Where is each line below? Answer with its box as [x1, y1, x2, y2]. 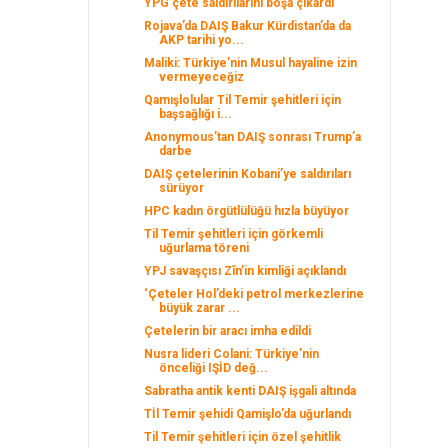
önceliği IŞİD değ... [159, 361, 269, 375]
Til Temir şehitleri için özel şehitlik [144, 430, 342, 444]
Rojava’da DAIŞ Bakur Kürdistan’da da [144, 19, 352, 33]
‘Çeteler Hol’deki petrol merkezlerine [144, 287, 365, 301]
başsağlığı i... [159, 107, 233, 121]
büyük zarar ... [159, 301, 241, 315]
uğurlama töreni [159, 241, 250, 255]
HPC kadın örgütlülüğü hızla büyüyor [144, 204, 350, 218]
